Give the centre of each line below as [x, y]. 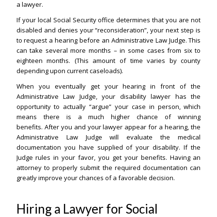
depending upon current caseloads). [70, 71]
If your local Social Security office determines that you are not [108, 20]
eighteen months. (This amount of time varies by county [108, 61]
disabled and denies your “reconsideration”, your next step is [108, 30]
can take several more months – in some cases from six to [108, 51]
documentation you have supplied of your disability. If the [108, 147]
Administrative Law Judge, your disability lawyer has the [108, 97]
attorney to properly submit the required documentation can [108, 168]
